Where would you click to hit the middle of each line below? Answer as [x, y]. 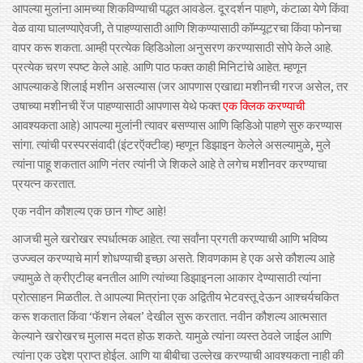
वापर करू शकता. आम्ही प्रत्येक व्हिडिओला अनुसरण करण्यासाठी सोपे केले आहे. [173, 48]
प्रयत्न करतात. [44, 184]
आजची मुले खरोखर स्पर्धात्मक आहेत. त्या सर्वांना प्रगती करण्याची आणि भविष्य [170, 239]
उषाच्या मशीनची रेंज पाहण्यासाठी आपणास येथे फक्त [117, 106]
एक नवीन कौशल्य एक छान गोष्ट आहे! [89, 211]
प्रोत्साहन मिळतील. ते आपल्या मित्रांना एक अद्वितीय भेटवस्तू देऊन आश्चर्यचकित [175, 297]
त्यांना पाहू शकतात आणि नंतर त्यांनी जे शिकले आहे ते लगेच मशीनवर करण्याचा [169, 164]
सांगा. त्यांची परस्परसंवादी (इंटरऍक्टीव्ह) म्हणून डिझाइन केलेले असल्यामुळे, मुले [171, 145]
